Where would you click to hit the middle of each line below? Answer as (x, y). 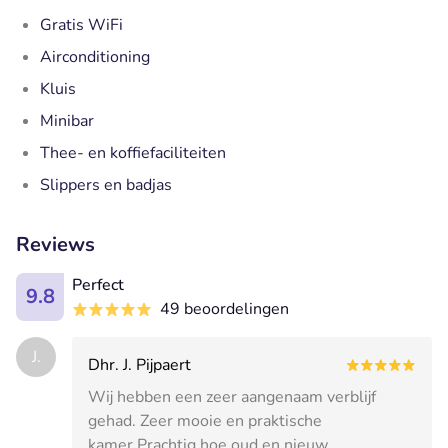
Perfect (98, 284)
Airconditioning (95, 56)
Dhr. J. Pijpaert (139, 364)
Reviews (55, 244)
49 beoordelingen (224, 308)
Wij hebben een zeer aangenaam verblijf (232, 396)
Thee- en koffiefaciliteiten (133, 152)
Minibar (67, 120)
